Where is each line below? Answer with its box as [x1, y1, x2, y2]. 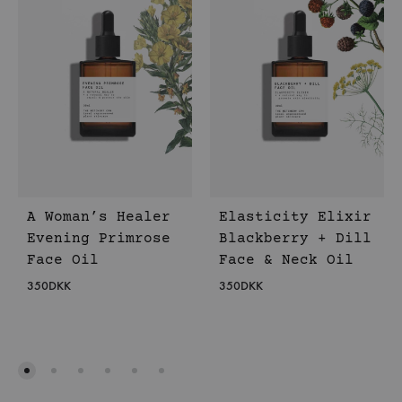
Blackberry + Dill [219, 231, 371, 248]
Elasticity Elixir [219, 209, 371, 226]
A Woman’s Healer [27, 209, 170, 226]
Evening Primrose [27, 231, 170, 248]
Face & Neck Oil [219, 252, 354, 269]
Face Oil [27, 252, 99, 269]
